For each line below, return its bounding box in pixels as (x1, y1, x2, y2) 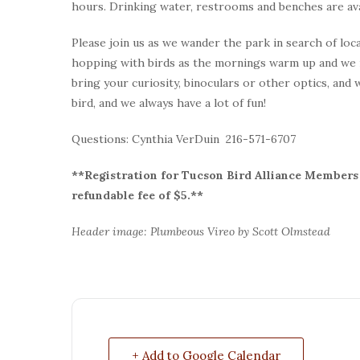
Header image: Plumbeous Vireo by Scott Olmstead (72, 223, 330, 239)
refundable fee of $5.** (72, 187, 207, 202)
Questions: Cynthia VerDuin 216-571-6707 (72, 131, 296, 146)
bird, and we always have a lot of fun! (72, 95, 266, 110)
